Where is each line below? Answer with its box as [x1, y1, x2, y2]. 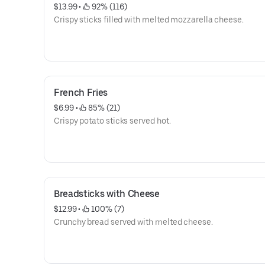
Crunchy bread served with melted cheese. [54, 217, 213, 227]
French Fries [54, 87, 108, 98]
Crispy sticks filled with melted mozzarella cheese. [54, 15, 244, 24]
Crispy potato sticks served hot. [54, 116, 171, 125]
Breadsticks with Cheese [54, 188, 160, 199]
